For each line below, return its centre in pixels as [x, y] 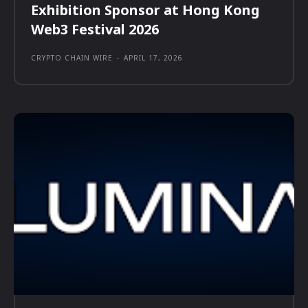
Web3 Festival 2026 [95, 29]
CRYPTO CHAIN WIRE [72, 57]
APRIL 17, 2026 [153, 57]
